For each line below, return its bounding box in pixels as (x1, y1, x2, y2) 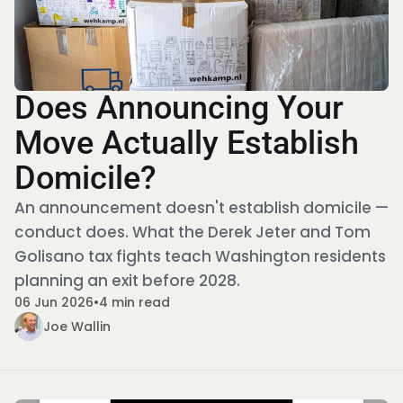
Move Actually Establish (14, 124, 359, 162)
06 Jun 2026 (14, 293, 94, 311)
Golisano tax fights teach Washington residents (14, 246, 386, 267)
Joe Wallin (43, 317, 111, 336)
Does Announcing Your (14, 89, 344, 127)
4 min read (99, 293, 170, 311)
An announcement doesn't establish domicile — (14, 197, 389, 219)
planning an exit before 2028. (14, 270, 240, 291)
